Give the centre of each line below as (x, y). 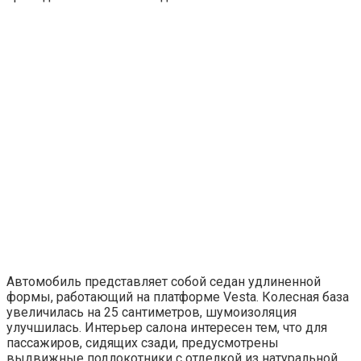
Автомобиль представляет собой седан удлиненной (164, 282)
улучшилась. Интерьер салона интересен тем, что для (167, 328)
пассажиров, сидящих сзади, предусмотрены (143, 343)
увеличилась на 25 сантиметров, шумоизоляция (151, 313)
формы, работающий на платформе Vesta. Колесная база (178, 297)
